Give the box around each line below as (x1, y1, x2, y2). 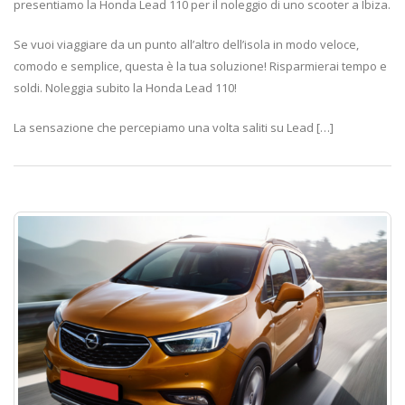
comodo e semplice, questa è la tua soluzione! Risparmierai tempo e (14, 58, 387, 74)
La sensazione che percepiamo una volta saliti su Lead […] (14, 119, 334, 136)
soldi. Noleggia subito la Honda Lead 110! (14, 80, 237, 96)
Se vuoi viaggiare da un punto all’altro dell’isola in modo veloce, (14, 36, 359, 52)
